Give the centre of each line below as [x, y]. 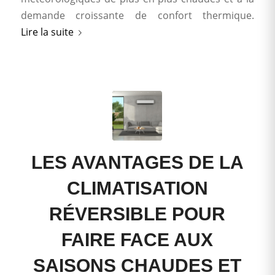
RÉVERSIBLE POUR [137, 214]
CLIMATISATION [137, 188]
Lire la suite [47, 32]
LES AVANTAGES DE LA [137, 162]
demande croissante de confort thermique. [137, 15]
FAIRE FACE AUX [137, 239]
